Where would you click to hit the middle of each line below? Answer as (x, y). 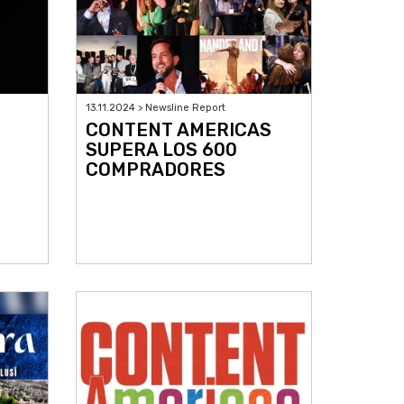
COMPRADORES (155, 170)
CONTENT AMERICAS (178, 130)
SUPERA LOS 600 (161, 150)
